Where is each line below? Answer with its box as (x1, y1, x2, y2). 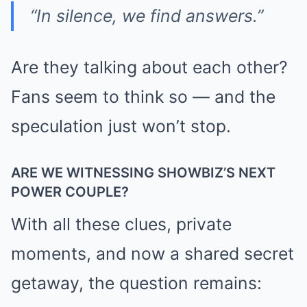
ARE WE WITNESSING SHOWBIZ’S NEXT (11, 164, 275, 181)
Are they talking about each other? (11, 56, 288, 77)
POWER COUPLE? (11, 183, 129, 200)
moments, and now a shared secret (11, 243, 294, 264)
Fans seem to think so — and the (11, 86, 275, 107)
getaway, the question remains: (11, 272, 262, 293)
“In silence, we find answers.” (30, 5, 263, 26)
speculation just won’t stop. (11, 115, 231, 136)
